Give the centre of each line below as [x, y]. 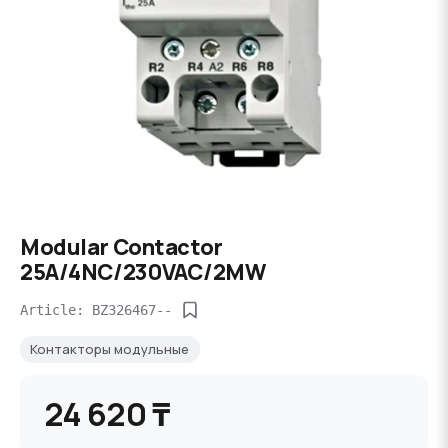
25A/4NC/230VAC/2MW [143, 271]
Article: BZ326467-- [96, 309]
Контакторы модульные [110, 349]
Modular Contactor [121, 246]
